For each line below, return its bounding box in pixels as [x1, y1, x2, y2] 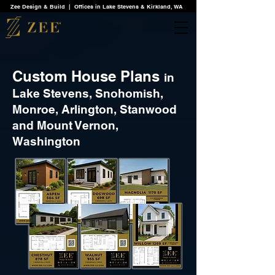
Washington [12, 134, 80, 148]
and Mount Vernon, [12, 118, 118, 132]
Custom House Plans [12, 68, 164, 85]
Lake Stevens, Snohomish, [12, 87, 163, 100]
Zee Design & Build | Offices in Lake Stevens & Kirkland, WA [10, 3, 183, 10]
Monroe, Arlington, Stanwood [12, 103, 177, 116]
